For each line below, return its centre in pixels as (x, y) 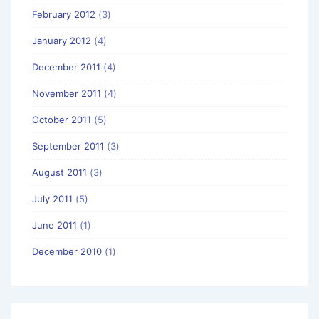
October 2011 (62, 119)
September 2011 (68, 146)
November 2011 (67, 93)
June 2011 (54, 225)
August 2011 (59, 172)
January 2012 (62, 40)
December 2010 (67, 251)
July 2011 (52, 198)
